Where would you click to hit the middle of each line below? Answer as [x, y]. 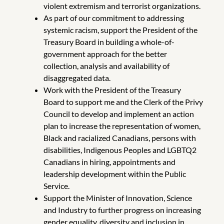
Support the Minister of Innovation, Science [117, 197]
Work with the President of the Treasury [112, 89]
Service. [56, 185]
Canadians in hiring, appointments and [109, 161]
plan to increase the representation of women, [122, 125]
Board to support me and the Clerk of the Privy [123, 101]
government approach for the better [105, 53]
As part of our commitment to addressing [113, 17]
